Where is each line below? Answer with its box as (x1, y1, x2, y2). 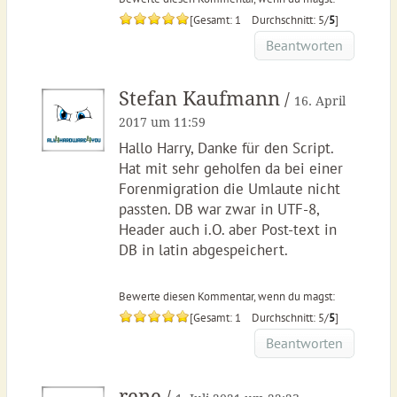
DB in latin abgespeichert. (118, 240, 288, 260)
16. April (293, 94, 346, 108)
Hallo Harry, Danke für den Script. (118, 138, 333, 158)
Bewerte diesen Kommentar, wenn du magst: (118, 289, 335, 304)
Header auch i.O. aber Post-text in (118, 220, 337, 239)
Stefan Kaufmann (118, 88, 280, 110)
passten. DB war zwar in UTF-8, (118, 199, 319, 219)
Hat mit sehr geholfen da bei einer (118, 159, 343, 178)
